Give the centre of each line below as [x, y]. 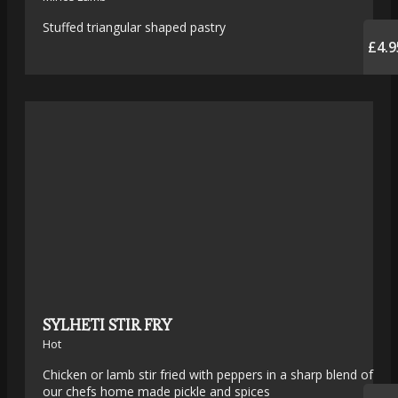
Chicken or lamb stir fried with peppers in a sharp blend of [208, 374]
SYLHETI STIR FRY [107, 325]
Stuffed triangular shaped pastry [134, 28]
